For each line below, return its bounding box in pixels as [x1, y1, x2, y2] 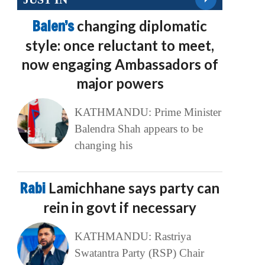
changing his [74, 139, 132, 152]
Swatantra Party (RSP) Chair [74, 247, 204, 260]
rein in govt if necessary [43, 199, 197, 216]
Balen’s [33, 17, 77, 36]
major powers [76, 75, 164, 92]
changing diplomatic [77, 17, 208, 35]
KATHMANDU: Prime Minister [74, 106, 221, 119]
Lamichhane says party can [49, 179, 220, 197]
